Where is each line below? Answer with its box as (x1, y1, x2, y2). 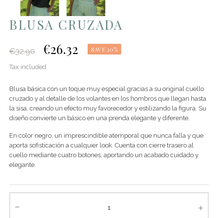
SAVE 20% (91, 45, 118, 53)
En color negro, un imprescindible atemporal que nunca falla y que (9, 131, 203, 139)
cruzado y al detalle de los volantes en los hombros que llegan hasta (9, 94, 206, 102)
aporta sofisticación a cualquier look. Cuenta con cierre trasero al (9, 141, 194, 149)
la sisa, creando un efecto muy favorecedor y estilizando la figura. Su (9, 104, 206, 112)
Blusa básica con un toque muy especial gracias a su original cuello (9, 85, 204, 92)
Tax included (9, 63, 46, 71)
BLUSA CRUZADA (9, 16, 123, 33)
